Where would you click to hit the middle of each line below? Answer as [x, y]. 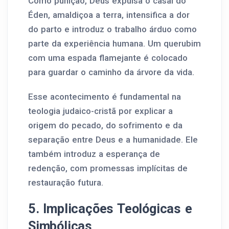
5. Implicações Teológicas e [110, 209]
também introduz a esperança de [94, 154]
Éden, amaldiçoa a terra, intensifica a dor [109, 15]
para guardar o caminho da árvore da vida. [111, 72]
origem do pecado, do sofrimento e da [105, 125]
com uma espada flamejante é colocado [108, 58]
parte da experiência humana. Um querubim [114, 43]
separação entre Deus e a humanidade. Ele [113, 140]
